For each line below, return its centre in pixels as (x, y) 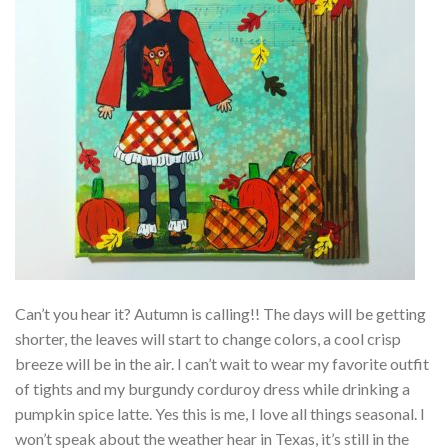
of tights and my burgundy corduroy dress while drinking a (212, 388)
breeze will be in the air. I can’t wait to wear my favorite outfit (222, 363)
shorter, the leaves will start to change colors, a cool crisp (208, 338)
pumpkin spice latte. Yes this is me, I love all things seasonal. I (220, 413)
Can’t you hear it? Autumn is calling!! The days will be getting (220, 313)
